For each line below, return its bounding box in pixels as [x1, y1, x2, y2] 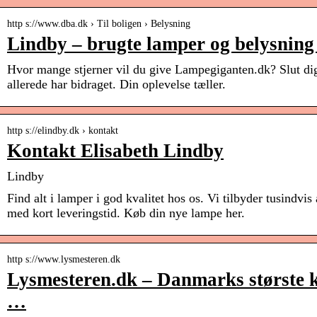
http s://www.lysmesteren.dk [7, 254, 120, 265]
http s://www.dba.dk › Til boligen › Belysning [7, 18, 190, 30]
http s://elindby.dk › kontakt [7, 125, 118, 137]
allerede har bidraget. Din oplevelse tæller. [7, 77, 226, 92]
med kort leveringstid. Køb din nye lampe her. [7, 206, 245, 221]
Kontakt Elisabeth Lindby [7, 140, 224, 162]
